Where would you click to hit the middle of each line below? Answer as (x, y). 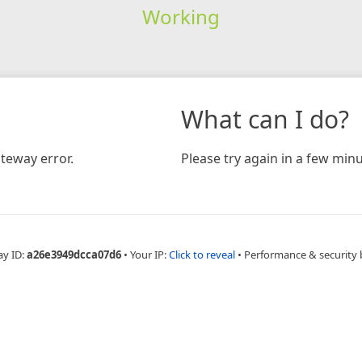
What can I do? (265, 119)
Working (181, 16)
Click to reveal (202, 254)
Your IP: (149, 254)
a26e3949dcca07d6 (74, 254)
